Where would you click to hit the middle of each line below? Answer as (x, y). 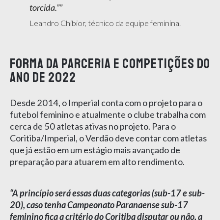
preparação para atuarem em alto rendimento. (97, 161)
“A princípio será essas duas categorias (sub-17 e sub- (107, 193)
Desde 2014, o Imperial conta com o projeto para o (106, 102)
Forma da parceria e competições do (110, 63)
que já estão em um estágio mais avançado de (95, 150)
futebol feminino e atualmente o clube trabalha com (108, 114)
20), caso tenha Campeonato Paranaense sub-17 (99, 205)
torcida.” (44, 7)
